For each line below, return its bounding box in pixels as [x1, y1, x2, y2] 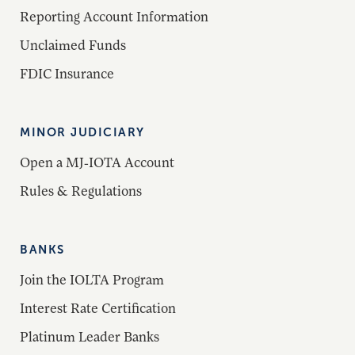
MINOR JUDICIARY [20, 125, 145, 139]
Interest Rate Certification [20, 300, 176, 316]
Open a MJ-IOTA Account [20, 154, 174, 170]
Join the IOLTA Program [20, 271, 164, 288]
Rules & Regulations [20, 182, 142, 199]
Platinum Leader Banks [20, 328, 159, 345]
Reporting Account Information [20, 8, 208, 25]
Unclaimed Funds [20, 36, 126, 53]
